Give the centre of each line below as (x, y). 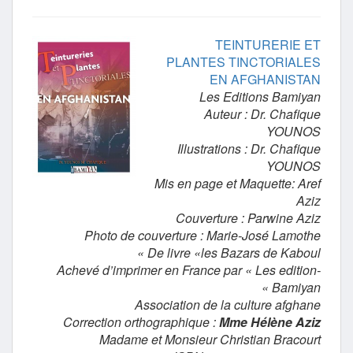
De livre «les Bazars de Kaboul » (234, 253)
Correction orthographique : (141, 322)
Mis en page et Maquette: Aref (238, 183)
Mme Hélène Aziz (270, 322)
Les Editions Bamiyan (260, 97)
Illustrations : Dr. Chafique (249, 149)
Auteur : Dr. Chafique (262, 114)
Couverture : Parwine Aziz (248, 218)
